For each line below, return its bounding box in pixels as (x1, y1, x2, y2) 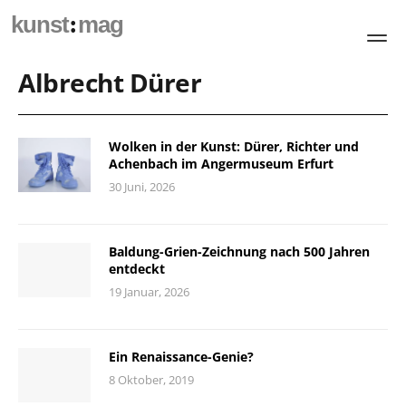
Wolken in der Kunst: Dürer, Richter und (109, 138, 359, 155)
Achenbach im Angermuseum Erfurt (109, 155, 333, 172)
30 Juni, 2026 (109, 179, 175, 195)
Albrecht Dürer (18, 65, 201, 100)
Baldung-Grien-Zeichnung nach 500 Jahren (109, 243, 370, 260)
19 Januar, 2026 (109, 284, 189, 300)
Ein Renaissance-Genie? (109, 348, 254, 365)
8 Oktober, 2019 (109, 372, 194, 388)
